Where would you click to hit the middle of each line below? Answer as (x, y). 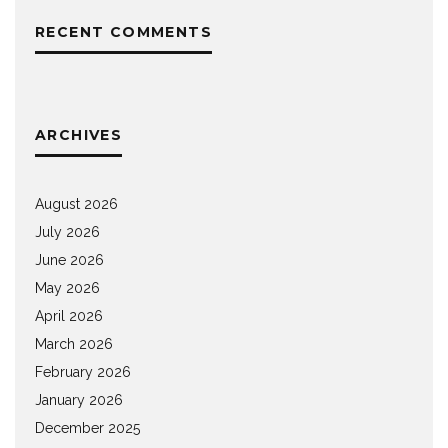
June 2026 (69, 260)
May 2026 (67, 288)
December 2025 (87, 428)
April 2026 (69, 316)
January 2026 (79, 400)
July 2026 (67, 232)
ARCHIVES (79, 135)
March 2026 (74, 344)
